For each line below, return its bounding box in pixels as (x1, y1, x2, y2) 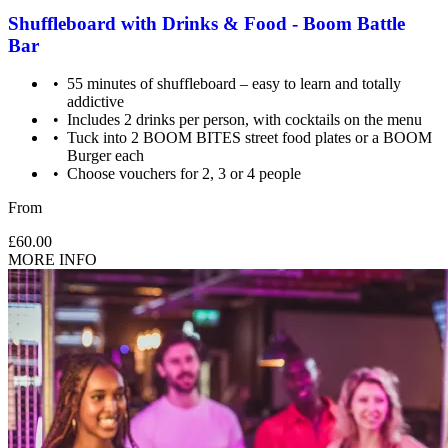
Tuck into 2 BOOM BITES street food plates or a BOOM (67, 129, 433, 147)
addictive (67, 93, 125, 111)
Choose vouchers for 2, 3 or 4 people (67, 165, 302, 183)
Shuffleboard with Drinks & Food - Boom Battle (8, 12, 405, 34)
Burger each (67, 147, 145, 165)
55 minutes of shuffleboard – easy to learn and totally (67, 75, 402, 93)
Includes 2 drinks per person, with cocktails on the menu (67, 111, 423, 129)
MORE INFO (8, 251, 97, 269)
